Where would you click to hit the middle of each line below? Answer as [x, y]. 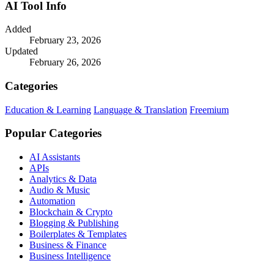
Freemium [209, 109]
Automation [52, 201]
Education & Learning [48, 109]
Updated [21, 51]
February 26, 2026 [65, 62]
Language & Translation [140, 109]
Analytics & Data [63, 179]
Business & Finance [68, 245]
